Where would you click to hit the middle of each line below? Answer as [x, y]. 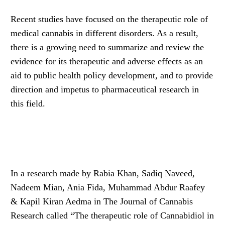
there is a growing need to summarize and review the [107, 47]
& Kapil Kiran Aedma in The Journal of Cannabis [102, 201]
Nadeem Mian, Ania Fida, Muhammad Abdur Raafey [108, 187]
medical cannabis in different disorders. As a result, [105, 33]
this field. [28, 103]
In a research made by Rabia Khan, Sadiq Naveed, [103, 173]
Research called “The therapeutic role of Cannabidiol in [113, 215]
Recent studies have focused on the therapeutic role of [109, 19]
